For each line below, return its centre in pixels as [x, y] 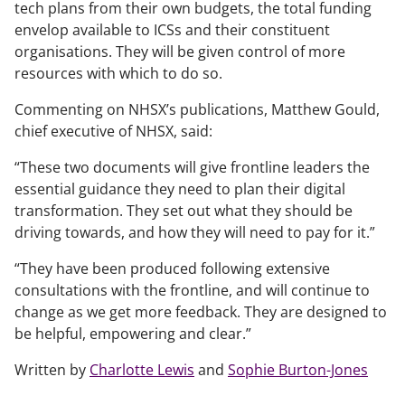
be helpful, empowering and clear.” [133, 334]
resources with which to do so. [118, 73]
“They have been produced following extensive [172, 268]
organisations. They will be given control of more [180, 52]
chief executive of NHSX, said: [113, 131]
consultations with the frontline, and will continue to [192, 290]
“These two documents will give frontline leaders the [192, 167]
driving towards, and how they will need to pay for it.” [195, 232]
